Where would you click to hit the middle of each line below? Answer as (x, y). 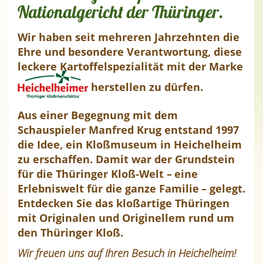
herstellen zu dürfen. (146, 87)
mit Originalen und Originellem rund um (126, 218)
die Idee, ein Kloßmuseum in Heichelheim (130, 144)
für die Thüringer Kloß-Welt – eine (108, 174)
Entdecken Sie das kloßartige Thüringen (124, 203)
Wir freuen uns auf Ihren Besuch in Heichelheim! (127, 253)
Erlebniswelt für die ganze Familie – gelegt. (131, 188)
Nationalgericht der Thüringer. (121, 12)
